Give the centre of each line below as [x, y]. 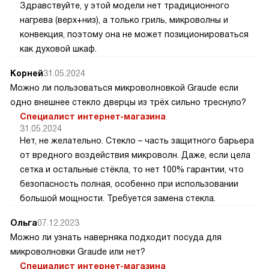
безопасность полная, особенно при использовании [129, 183]
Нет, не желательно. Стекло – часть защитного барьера [137, 140]
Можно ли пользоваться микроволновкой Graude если [124, 87]
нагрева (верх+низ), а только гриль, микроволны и [124, 20]
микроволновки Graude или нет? [78, 251]
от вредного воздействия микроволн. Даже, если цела [135, 155]
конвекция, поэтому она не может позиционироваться [134, 34]
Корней [27, 73]
